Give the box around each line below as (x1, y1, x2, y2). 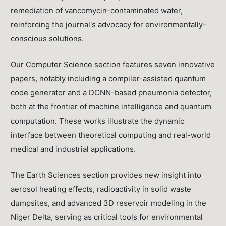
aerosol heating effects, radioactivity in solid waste (11, 184, 192, 194)
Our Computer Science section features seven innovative (11, 59, 215, 69)
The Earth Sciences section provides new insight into (11, 169, 202, 180)
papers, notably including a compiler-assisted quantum (11, 73, 206, 83)
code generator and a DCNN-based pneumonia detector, (11, 87, 212, 97)
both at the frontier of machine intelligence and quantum (11, 101, 212, 111)
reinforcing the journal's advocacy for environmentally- (11, 19, 207, 29)
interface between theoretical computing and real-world (11, 130, 211, 140)
